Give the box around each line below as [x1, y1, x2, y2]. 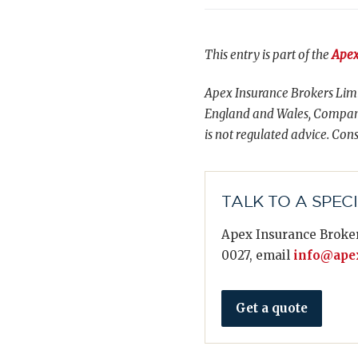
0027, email [221, 248, 293, 263]
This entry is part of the [205, 47, 332, 62]
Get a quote [236, 300, 308, 316]
